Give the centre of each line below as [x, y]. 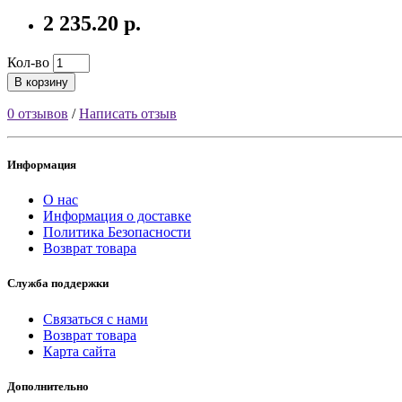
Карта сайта [79, 351]
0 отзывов [38, 113]
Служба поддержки [58, 284]
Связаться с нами [96, 319]
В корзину [41, 82]
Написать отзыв [128, 113]
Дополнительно [48, 386]
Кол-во [28, 62]
